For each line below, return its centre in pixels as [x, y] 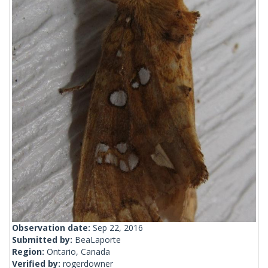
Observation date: [52, 228]
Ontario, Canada [78, 252]
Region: [29, 252]
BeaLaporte [98, 240]
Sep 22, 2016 [118, 228]
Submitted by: [43, 240]
